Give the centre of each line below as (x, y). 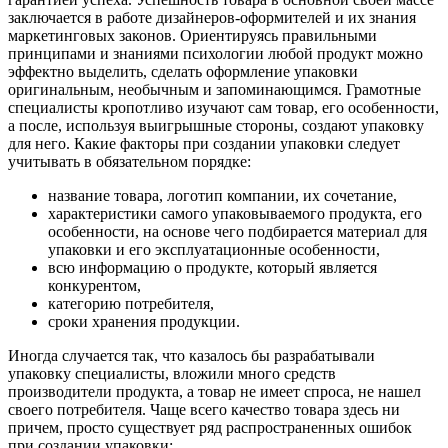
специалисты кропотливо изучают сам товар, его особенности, (223, 107)
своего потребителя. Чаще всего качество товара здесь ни (204, 409)
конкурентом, (94, 285)
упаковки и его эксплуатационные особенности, (214, 249)
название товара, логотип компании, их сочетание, (222, 195)
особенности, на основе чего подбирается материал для (237, 231)
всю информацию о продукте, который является (212, 267)
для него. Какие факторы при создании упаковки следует (204, 143)
